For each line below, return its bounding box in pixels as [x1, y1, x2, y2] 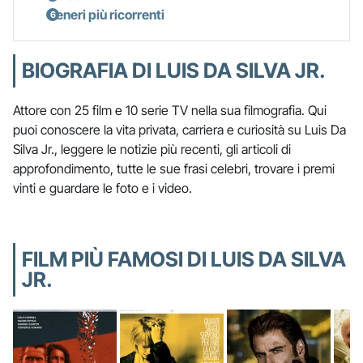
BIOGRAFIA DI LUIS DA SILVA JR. [22, 58, 326, 83]
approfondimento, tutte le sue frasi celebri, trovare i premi [13, 160, 335, 177]
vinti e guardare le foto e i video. [13, 179, 192, 196]
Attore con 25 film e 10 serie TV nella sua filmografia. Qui [13, 101, 327, 118]
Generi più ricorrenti [46, 6, 164, 23]
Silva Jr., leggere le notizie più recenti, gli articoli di [13, 140, 291, 157]
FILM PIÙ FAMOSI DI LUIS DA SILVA [22, 246, 346, 271]
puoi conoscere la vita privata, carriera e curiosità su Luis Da [13, 121, 346, 138]
